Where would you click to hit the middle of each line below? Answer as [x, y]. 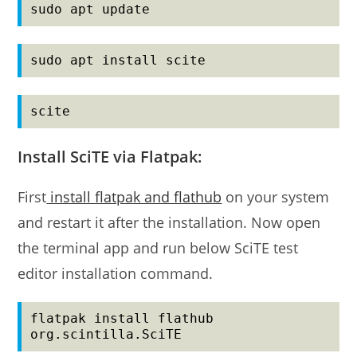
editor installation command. [116, 274]
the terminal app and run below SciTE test [158, 248]
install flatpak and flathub [134, 197]
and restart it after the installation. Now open [169, 223]
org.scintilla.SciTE [106, 335]
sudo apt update [90, 10]
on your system [276, 197]
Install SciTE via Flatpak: [110, 157]
